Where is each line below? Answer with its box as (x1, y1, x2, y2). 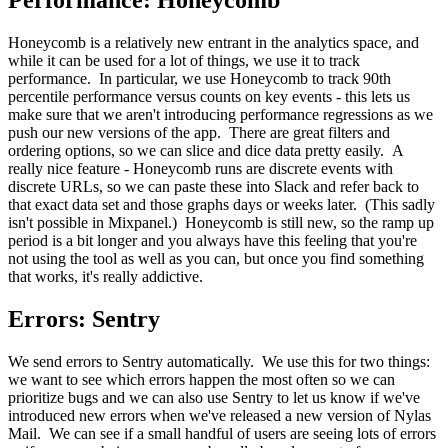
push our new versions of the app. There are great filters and (8, 123, 390, 141)
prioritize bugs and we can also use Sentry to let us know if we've (8, 388, 420, 406)
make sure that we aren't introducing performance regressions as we (8, 105, 433, 123)
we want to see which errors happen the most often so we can (8, 370, 395, 388)
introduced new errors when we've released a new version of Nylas (8, 406, 431, 424)
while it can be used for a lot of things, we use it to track (8, 51, 360, 69)
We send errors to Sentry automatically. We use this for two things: (8, 352, 430, 370)
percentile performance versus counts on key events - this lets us (8, 87, 410, 105)
